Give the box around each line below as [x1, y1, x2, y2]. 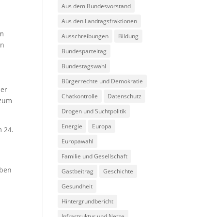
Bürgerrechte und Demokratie [62, 77, 143, 86]
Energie [62, 122, 83, 131]
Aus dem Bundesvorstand [62, 2, 131, 11]
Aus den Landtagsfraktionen [62, 17, 138, 26]
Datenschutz [108, 92, 142, 101]
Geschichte [103, 167, 134, 176]
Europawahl [62, 137, 94, 146]
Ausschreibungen [62, 32, 109, 41]
